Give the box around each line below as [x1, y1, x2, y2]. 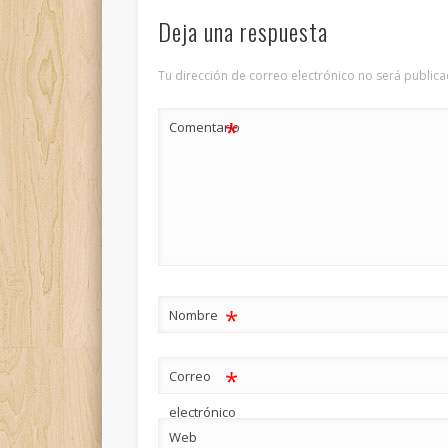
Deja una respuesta [158, 13, 329, 50]
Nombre [169, 306, 219, 325]
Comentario [169, 118, 241, 137]
